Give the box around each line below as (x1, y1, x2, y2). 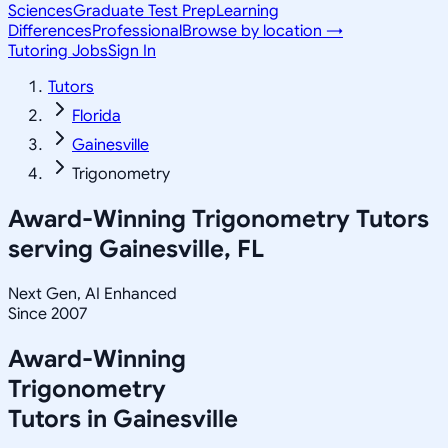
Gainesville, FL (99, 233, 264, 264)
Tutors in (8, 403, 113, 434)
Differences (8, 21, 92, 41)
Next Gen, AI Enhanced (8, 283, 177, 304)
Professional (92, 21, 182, 41)
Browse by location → (182, 21, 343, 41)
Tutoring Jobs (8, 41, 108, 61)
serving (8, 233, 99, 264)
